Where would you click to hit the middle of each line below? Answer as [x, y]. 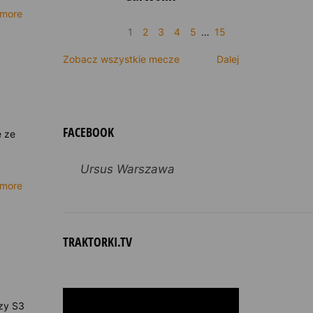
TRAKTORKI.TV [97, 242]
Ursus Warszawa [127, 169]
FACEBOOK [88, 132]
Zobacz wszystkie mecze [121, 59]
